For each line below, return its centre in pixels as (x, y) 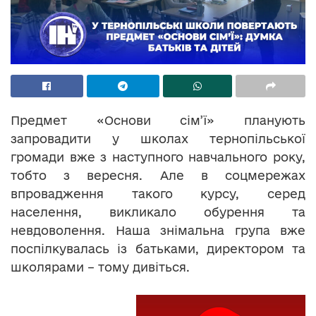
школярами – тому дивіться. (100, 267)
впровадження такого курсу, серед (158, 193)
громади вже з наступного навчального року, (158, 157)
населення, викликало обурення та (158, 212)
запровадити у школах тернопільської (158, 138)
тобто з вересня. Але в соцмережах (158, 175)
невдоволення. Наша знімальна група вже (158, 230)
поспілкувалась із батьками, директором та (158, 248)
